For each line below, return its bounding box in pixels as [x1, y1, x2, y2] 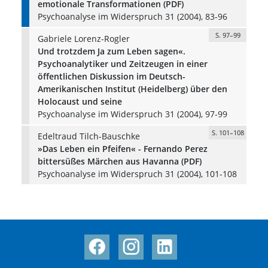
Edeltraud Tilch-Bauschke [37, 130, 140, 142]
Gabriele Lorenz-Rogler [37, 32, 130, 44]
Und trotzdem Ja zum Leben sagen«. [37, 45, 185, 57]
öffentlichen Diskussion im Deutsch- [37, 70, 185, 82]
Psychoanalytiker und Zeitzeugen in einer [37, 57, 208, 69]
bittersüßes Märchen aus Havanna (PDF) [37, 155, 202, 167]
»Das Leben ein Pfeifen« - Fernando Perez [37, 142, 208, 154]
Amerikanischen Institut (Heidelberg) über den [37, 83, 227, 95]
